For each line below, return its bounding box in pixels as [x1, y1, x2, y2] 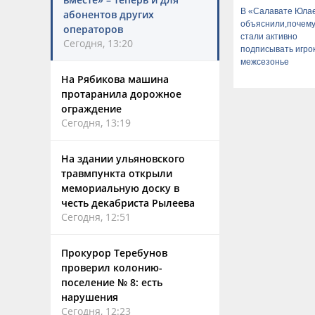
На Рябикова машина [61, 72, 169, 86]
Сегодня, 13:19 [61, 116, 131, 129]
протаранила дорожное [61, 87, 181, 101]
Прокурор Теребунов [61, 246, 167, 259]
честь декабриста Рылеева [61, 196, 195, 210]
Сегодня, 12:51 [61, 210, 131, 224]
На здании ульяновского [61, 152, 185, 165]
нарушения [61, 290, 118, 304]
